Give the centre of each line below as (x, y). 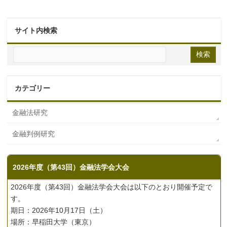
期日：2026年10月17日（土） (59, 210)
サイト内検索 (36, 30)
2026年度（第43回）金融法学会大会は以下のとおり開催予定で (112, 187)
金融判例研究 (34, 134)
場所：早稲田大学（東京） (53, 222)
